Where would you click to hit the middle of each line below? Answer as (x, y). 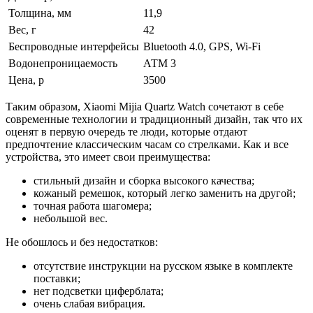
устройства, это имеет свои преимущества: (108, 156)
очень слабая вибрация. (89, 303)
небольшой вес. (71, 218)
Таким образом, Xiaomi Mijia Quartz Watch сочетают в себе (145, 106)
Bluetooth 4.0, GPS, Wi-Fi (202, 46)
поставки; (57, 278)
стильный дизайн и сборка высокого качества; (144, 180)
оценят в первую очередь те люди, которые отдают (126, 131)
